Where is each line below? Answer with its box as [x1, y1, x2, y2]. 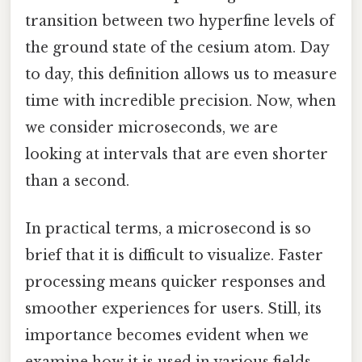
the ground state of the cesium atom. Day [25, 38, 329, 57]
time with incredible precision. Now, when [25, 91, 336, 110]
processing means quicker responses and [25, 272, 326, 291]
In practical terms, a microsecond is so [25, 219, 311, 238]
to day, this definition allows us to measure [25, 65, 337, 83]
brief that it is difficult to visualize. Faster [25, 246, 323, 264]
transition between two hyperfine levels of [25, 11, 335, 30]
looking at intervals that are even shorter [25, 145, 328, 163]
